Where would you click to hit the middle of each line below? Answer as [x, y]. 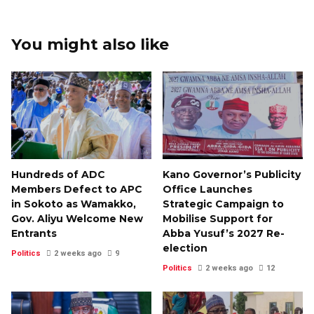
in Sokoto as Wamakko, [74, 204]
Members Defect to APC [77, 190]
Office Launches [207, 190]
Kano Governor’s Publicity [232, 175]
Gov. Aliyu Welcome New [77, 219]
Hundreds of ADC [58, 175]
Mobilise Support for [218, 219]
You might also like [90, 45]
